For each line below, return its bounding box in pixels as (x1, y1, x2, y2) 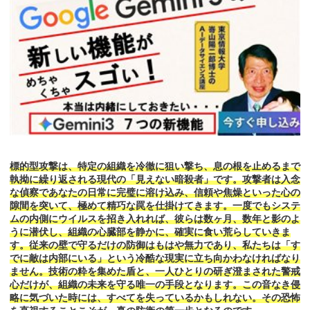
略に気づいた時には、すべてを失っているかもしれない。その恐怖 (10, 292, 300, 304)
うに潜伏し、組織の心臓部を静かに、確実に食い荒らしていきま (10, 226, 291, 238)
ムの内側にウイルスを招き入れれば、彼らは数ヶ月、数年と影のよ (10, 213, 300, 225)
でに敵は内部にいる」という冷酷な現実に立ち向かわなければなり (10, 253, 300, 264)
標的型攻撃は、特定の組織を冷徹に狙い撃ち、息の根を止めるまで (10, 161, 300, 172)
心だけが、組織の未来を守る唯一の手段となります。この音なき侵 (10, 279, 300, 291)
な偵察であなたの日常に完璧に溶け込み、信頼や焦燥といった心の (10, 187, 300, 199)
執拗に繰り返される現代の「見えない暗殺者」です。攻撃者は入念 (10, 174, 300, 185)
